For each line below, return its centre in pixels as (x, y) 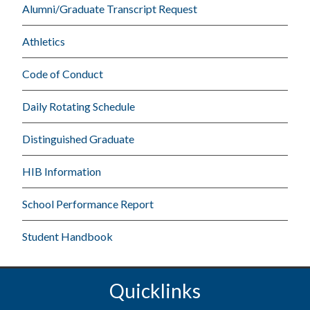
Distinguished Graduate (79, 138)
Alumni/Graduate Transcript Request (110, 8)
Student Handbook (68, 236)
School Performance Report (88, 203)
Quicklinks (155, 290)
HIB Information (62, 171)
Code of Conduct (63, 73)
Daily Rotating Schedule (79, 106)
